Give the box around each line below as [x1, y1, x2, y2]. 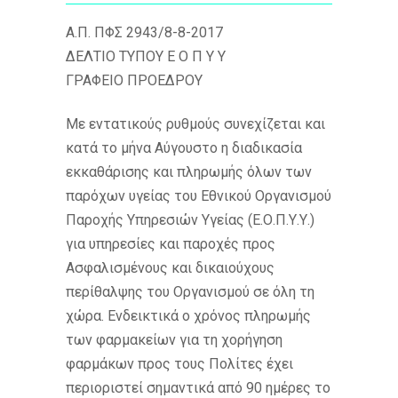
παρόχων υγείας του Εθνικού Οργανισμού [66, 187, 331, 204]
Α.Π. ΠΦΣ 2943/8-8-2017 [66, 23, 223, 41]
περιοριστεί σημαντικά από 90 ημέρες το [66, 378, 330, 396]
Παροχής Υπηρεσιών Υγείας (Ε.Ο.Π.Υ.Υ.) [66, 211, 314, 228]
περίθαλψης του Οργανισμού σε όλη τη [66, 283, 314, 300]
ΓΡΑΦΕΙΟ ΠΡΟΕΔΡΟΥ [66, 71, 203, 89]
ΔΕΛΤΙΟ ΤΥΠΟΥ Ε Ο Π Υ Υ [66, 47, 226, 65]
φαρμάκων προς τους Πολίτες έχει [66, 354, 293, 372]
